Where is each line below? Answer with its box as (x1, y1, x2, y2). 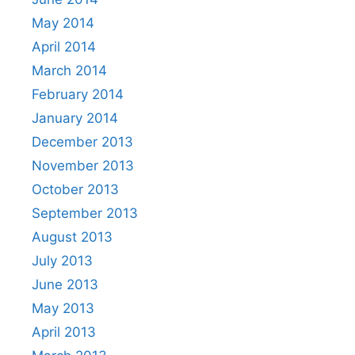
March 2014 (32, 62, 107, 78)
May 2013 (32, 300, 94, 316)
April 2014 (32, 38, 96, 55)
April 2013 (32, 323, 96, 340)
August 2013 (32, 228, 113, 245)
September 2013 (32, 204, 138, 221)
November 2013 (32, 157, 134, 174)
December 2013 (32, 133, 133, 150)
